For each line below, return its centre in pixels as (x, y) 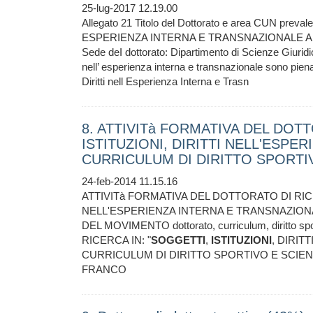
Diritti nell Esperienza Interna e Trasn (165, 81)
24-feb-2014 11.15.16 (130, 181)
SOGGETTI (178, 240)
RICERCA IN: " (116, 240)
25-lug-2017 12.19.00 (130, 8)
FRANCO (104, 269)
